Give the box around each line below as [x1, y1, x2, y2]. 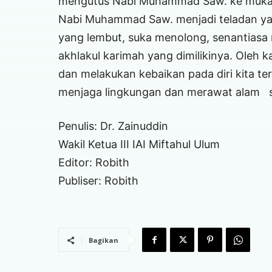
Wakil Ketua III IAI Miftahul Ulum [58, 138, 220, 151]
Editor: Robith [58, 156, 129, 169]
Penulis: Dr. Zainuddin [58, 120, 168, 133]
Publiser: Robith [58, 174, 138, 188]
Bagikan [89, 236, 118, 245]
